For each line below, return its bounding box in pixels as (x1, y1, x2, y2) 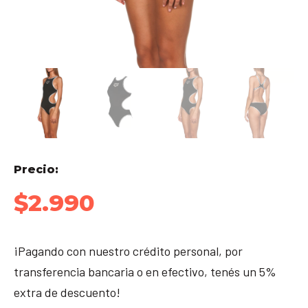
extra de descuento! (14, 284, 120, 300)
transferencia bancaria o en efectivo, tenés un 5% (14, 263, 276, 279)
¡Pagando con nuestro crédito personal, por (14, 243, 243, 258)
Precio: (14, 163, 58, 177)
